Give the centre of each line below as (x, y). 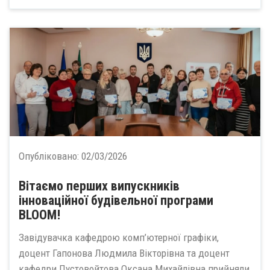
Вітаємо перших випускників (99, 186)
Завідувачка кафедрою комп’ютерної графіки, (119, 238)
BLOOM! (39, 215)
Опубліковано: (50, 156)
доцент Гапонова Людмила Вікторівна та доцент (124, 253)
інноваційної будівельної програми (116, 200)
